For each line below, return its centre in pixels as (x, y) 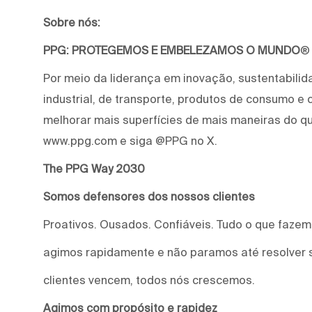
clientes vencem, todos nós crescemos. (149, 280)
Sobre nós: (72, 22)
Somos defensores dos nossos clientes (149, 196)
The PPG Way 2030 (94, 168)
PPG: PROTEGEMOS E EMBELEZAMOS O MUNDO (172, 50)
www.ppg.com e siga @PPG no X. (130, 140)
